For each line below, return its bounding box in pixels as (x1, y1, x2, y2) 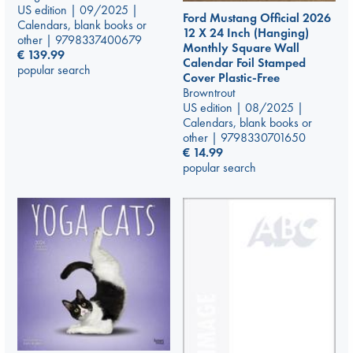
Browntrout (183, 84, 235, 101)
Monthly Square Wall (183, 39, 299, 56)
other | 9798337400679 (17, 31, 142, 48)
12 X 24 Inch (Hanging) (183, 24, 309, 41)
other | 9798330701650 (183, 128, 306, 146)
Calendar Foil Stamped (183, 54, 306, 71)
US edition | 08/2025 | (183, 98, 303, 116)
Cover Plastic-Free (183, 69, 280, 86)
